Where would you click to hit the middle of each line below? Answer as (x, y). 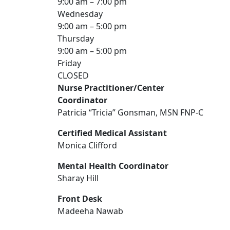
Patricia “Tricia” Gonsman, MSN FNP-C (130, 113)
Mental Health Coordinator (113, 166)
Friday (69, 63)
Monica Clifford (87, 146)
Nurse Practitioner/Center (111, 88)
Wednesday (80, 14)
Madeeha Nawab (90, 211)
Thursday (76, 39)
